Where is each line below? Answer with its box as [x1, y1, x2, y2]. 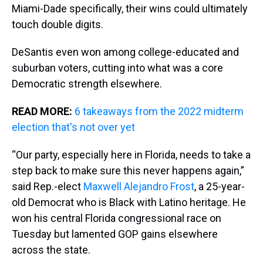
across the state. [12, 243, 90, 256]
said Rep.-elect [12, 180, 83, 193]
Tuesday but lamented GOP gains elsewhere [12, 227, 218, 240]
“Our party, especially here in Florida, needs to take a [12, 148, 251, 161]
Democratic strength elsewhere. [12, 77, 162, 90]
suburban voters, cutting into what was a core [12, 61, 223, 74]
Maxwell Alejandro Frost [83, 180, 194, 193]
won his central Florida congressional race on [12, 211, 221, 224]
